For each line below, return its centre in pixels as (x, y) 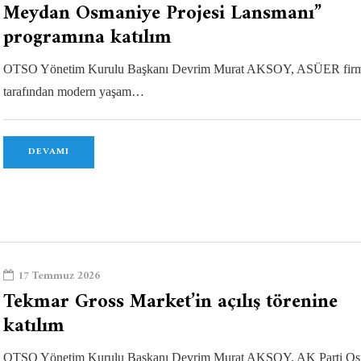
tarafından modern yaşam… (74, 91)
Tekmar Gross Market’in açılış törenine (170, 302)
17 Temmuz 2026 (59, 276)
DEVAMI (49, 152)
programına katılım (87, 38)
